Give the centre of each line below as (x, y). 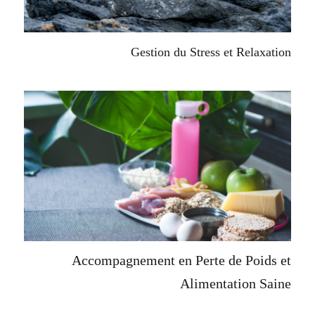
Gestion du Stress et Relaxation (211, 52)
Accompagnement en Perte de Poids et (181, 260)
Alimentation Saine (236, 283)
